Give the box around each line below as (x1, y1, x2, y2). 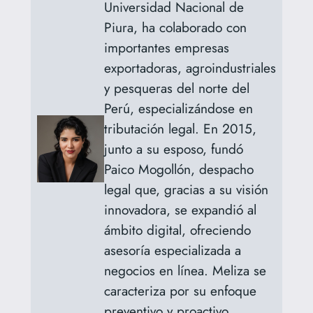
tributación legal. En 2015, (103, 118, 256, 138)
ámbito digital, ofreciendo (103, 219, 251, 240)
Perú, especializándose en (103, 98, 253, 118)
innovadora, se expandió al (103, 199, 256, 219)
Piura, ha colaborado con (103, 17, 247, 37)
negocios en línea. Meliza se (103, 260, 266, 280)
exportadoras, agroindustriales (103, 57, 276, 78)
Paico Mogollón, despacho (103, 159, 254, 179)
